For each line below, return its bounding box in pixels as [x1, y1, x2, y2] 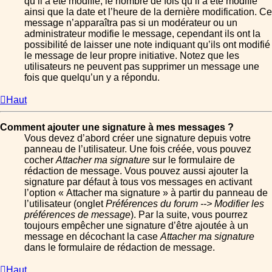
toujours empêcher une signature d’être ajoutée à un [24, 220, 248, 231]
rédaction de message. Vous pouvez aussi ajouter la [24, 165, 248, 176]
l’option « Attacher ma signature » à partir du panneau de [24, 187, 268, 198]
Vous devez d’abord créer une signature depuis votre [24, 132, 251, 143]
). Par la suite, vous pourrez [131, 209, 248, 220]
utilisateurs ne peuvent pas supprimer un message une [24, 61, 259, 72]
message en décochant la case [24, 231, 160, 242]
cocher [24, 154, 56, 165]
